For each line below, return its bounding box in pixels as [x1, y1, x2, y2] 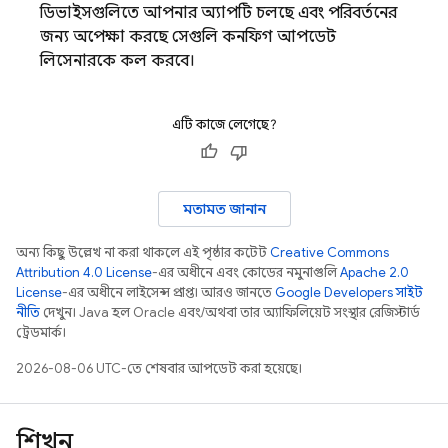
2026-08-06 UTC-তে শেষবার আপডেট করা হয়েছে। [16, 360, 302, 377]
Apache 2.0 [340, 264, 409, 281]
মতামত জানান [182, 200, 266, 218]
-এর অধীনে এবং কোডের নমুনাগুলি [152, 264, 340, 281]
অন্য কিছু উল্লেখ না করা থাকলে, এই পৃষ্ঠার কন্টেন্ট [16, 244, 270, 261]
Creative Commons [270, 244, 389, 261]
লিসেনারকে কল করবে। [40, 51, 195, 71]
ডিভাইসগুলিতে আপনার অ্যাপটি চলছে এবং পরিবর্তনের [40, 3, 397, 23]
